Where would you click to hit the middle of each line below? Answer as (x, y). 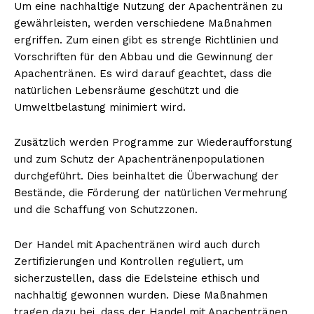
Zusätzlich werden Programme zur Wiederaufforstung (153, 142)
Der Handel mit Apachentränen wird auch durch (137, 244)
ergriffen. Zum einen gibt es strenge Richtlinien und (146, 40)
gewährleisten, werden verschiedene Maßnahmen (143, 23)
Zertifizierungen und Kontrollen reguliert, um (129, 261)
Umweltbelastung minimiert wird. (100, 107)
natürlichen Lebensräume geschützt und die (127, 90)
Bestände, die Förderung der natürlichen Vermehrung (151, 192)
